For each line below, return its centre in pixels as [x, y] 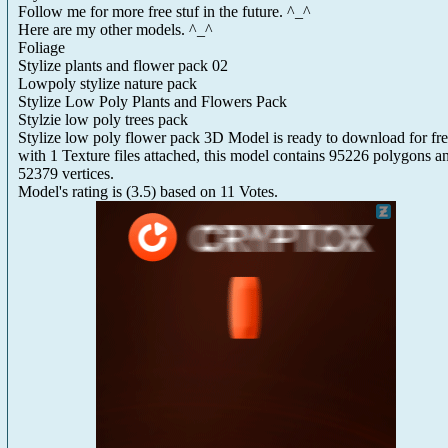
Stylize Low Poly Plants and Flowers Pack [152, 101]
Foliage [41, 47]
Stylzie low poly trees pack [103, 119]
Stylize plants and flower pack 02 [123, 65]
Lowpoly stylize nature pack [107, 83]
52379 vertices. [66, 173]
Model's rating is [72, 191]
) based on [185, 191]
